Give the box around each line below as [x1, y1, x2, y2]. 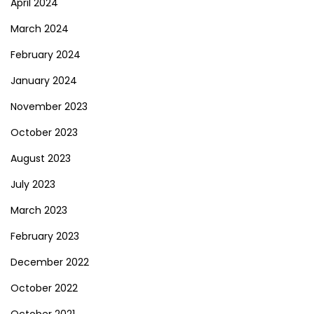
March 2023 [11, 203, 67, 217]
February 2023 [11, 229, 79, 243]
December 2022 [11, 255, 89, 269]
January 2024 [11, 74, 77, 88]
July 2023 [11, 177, 55, 191]
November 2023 [11, 100, 88, 114]
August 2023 [11, 151, 71, 165]
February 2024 [11, 48, 81, 62]
